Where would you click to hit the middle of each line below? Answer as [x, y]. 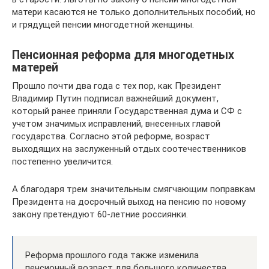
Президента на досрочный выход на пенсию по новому [129, 202]
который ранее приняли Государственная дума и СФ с [127, 111]
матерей [35, 68]
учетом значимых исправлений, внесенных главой [116, 124]
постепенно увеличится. [62, 162]
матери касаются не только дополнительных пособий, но [134, 12]
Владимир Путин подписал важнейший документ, [115, 98]
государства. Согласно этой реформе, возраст [111, 136]
